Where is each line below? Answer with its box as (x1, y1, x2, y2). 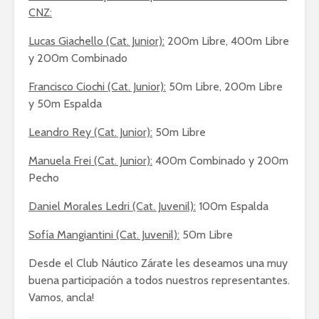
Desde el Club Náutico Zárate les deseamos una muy (28, 256, 288, 270)
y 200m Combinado (28, 51, 127, 65)
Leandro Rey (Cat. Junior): (28, 125, 152, 139)
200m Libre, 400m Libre (164, 34, 289, 48)
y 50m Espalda (28, 97, 102, 110)
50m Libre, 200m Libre (166, 80, 283, 93)
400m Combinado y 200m (152, 154, 288, 167)
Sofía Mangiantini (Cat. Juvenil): (28, 228, 179, 241)
